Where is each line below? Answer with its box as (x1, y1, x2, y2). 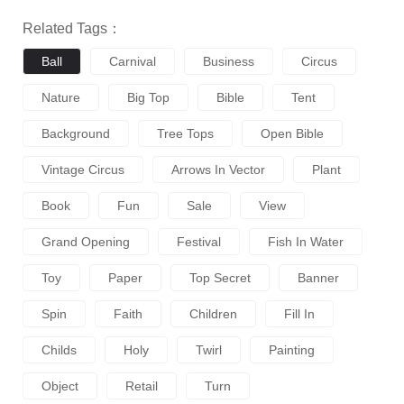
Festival (177, 234, 221, 249)
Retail (125, 378, 158, 393)
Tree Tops (157, 125, 214, 141)
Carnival (109, 53, 156, 69)
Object (41, 378, 78, 393)
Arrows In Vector (171, 161, 265, 177)
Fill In (284, 306, 315, 321)
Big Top (127, 89, 170, 105)
